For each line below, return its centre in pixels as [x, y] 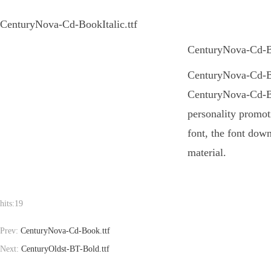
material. [207, 152]
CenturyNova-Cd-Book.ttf [65, 231]
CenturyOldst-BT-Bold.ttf [65, 249]
